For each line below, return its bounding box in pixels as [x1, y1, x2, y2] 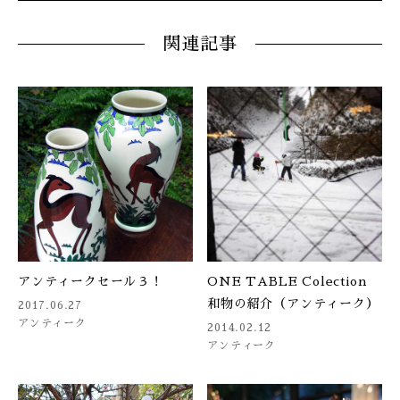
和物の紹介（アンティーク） [207, 296, 379, 310]
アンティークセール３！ [18, 274, 163, 287]
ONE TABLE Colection [207, 274, 368, 287]
